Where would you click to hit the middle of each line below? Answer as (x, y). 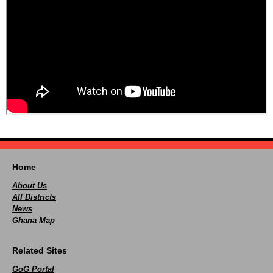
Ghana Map (34, 220)
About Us (30, 186)
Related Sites (40, 250)
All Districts (34, 197)
